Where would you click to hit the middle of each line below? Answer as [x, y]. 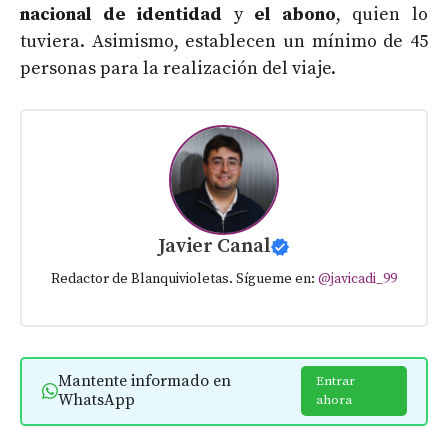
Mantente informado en [144, 381]
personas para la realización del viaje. [178, 68]
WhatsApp [96, 400]
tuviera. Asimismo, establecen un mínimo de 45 [224, 41]
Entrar [336, 381]
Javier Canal [214, 247]
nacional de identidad [121, 14]
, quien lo [382, 14]
